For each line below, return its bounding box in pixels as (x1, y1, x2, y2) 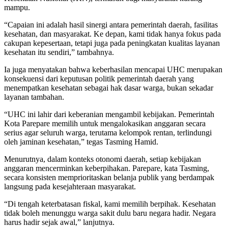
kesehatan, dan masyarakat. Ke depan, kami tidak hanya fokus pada (4, 30, 221, 39)
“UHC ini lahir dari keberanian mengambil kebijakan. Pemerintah (4, 110, 214, 119)
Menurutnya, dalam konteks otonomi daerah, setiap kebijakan (4, 155, 201, 164)
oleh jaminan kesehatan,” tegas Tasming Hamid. (4, 137, 158, 147)
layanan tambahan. (4, 93, 64, 102)
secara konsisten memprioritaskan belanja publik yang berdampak (4, 173, 214, 182)
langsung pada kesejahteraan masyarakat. (4, 182, 136, 191)
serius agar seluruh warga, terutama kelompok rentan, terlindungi (4, 128, 212, 137)
